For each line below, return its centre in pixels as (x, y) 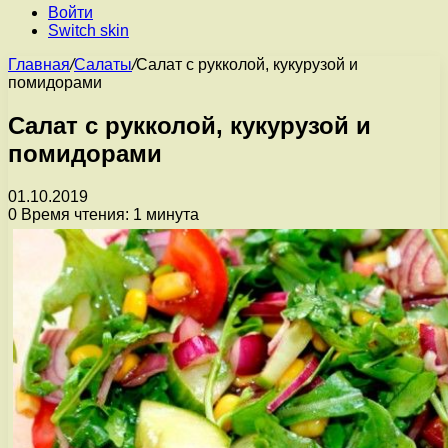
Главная (39, 64)
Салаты (103, 64)
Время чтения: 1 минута (108, 214)
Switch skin (88, 30)
